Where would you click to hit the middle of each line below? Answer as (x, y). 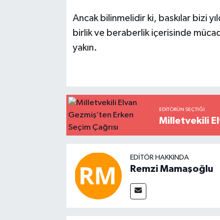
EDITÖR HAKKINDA (159, 158)
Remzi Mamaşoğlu (171, 169)
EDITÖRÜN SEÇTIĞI (182, 110)
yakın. (85, 47)
